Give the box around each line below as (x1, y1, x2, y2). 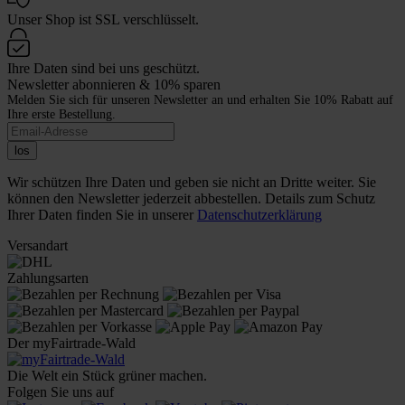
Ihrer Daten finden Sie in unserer (7, 206, 197, 222)
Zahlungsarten (7, 269, 89, 286)
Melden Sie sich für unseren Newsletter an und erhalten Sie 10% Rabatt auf (7, 92, 393, 107)
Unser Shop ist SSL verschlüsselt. (7, 11, 199, 27)
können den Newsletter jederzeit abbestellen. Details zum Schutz (7, 190, 375, 206)
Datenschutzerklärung (197, 206, 322, 222)
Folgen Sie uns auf (7, 383, 114, 400)
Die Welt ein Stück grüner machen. (7, 367, 207, 383)
